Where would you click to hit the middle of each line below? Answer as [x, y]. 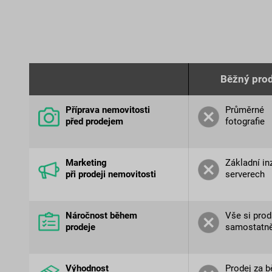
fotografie [245, 122]
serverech [245, 175]
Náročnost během [101, 216]
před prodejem [94, 122]
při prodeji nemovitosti [110, 175]
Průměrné [244, 110]
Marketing [86, 163]
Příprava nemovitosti [107, 110]
